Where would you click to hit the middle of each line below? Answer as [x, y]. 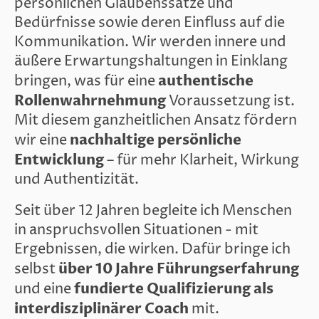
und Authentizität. [77, 179]
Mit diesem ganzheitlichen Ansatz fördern [156, 120]
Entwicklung [59, 159]
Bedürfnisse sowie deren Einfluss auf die [150, 23]
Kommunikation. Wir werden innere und [150, 42]
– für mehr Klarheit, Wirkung [202, 160]
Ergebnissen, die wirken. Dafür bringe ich [152, 249]
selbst [36, 269]
